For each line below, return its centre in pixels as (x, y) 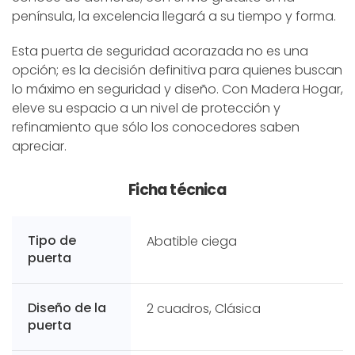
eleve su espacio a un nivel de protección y (146, 108)
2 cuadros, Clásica (204, 308)
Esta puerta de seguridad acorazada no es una (160, 51)
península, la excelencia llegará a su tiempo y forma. (174, 16)
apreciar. (39, 146)
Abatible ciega (192, 241)
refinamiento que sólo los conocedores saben (156, 127)
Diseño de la (67, 307)
